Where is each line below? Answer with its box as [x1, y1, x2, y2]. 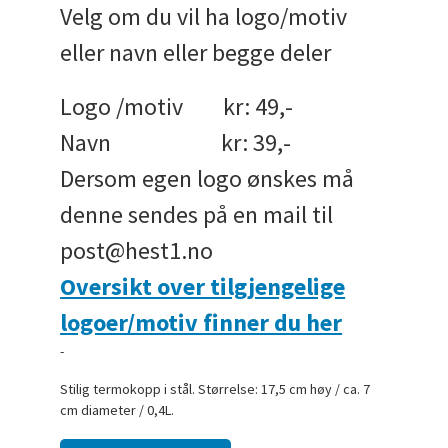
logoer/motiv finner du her [60, 306, 343, 338]
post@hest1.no [60, 234, 214, 266]
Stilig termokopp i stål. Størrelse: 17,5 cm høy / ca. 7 [60, 380, 371, 399]
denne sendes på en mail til [60, 198, 334, 230]
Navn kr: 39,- [60, 126, 292, 158]
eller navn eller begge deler [60, 37, 332, 69]
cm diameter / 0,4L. [60, 401, 175, 420]
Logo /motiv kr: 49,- [60, 90, 294, 122]
